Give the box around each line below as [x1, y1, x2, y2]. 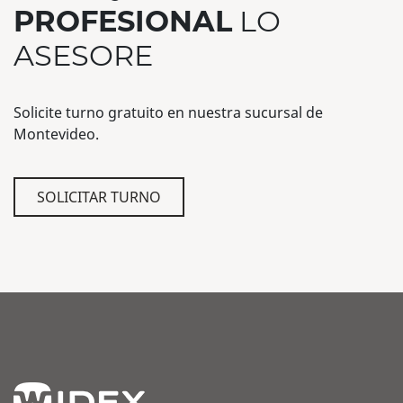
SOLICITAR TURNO [37, 186, 161, 207]
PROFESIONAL [13, 4, 232, 40]
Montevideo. [13, 124, 99, 145]
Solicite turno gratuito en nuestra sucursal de [13, 103, 323, 123]
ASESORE [13, 38, 153, 74]
